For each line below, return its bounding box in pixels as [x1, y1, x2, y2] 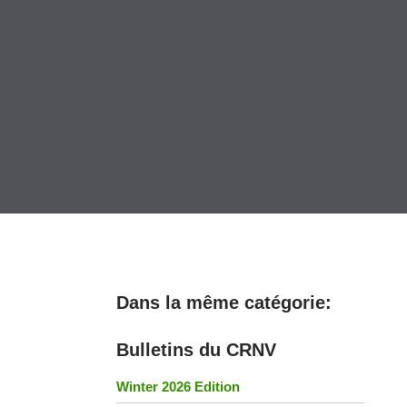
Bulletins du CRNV [116, 339, 277, 360]
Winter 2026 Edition [116, 378, 241, 394]
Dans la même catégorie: [116, 292, 333, 313]
